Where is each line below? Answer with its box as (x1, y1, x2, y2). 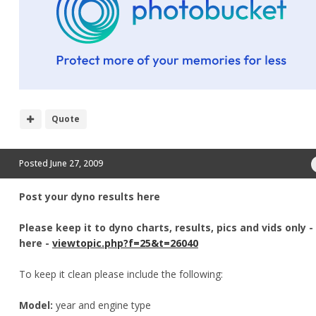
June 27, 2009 (50, 157, 103, 169)
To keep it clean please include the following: (19, 267, 223, 281)
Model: (19, 298, 56, 312)
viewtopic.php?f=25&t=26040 (52, 236, 198, 250)
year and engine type (56, 298, 151, 312)
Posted (19, 157, 50, 169)
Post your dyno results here (19, 189, 160, 203)
